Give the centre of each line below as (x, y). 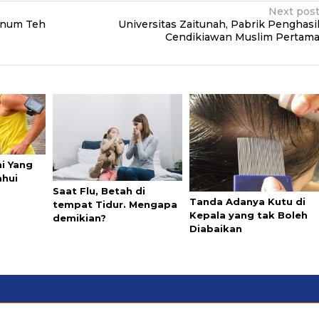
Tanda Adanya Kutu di (248, 202)
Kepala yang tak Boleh (249, 215)
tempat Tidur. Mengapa (115, 204)
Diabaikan (216, 229)
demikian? (79, 218)
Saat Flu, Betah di (99, 190)
